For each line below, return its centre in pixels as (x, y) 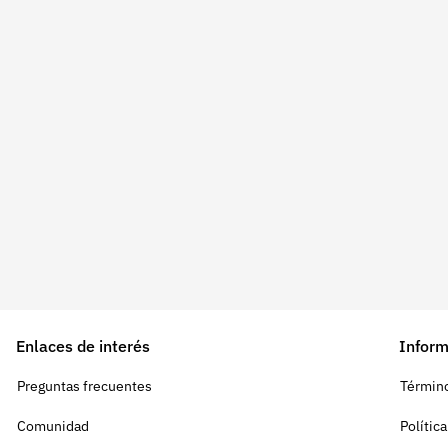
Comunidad (53, 426)
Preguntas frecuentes (84, 386)
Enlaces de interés (83, 346)
